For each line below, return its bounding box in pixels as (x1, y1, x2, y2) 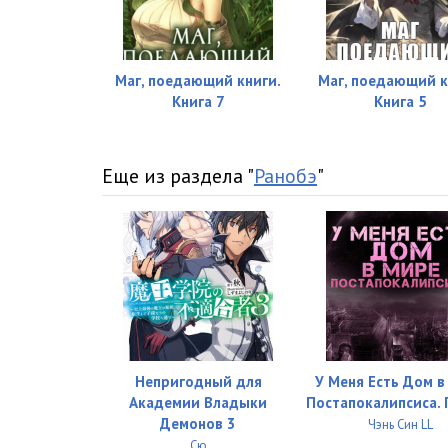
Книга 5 (374, 92, 428, 111)
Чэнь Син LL (368, 416, 434, 433)
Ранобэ (254, 163, 317, 189)
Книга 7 (171, 92, 225, 111)
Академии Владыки (129, 393, 268, 412)
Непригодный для (134, 372, 262, 391)
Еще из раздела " (102, 163, 254, 189)
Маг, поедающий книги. (115, 71, 282, 90)
